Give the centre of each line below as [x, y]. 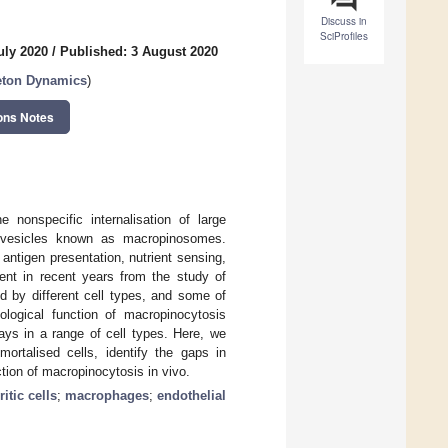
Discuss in [344, 21]
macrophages [107, 395]
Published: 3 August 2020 [139, 52]
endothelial [191, 395]
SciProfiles [344, 36]
